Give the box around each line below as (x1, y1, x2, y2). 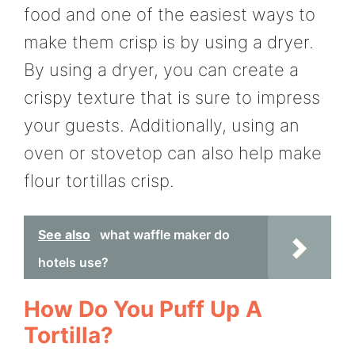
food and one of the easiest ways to (24, 3, 315, 25)
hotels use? (38, 254, 109, 270)
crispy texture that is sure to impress (24, 86, 320, 108)
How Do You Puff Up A (24, 295, 262, 323)
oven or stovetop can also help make (24, 142, 322, 163)
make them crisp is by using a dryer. (24, 31, 314, 52)
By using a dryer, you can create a (24, 59, 299, 80)
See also (38, 226, 90, 242)
